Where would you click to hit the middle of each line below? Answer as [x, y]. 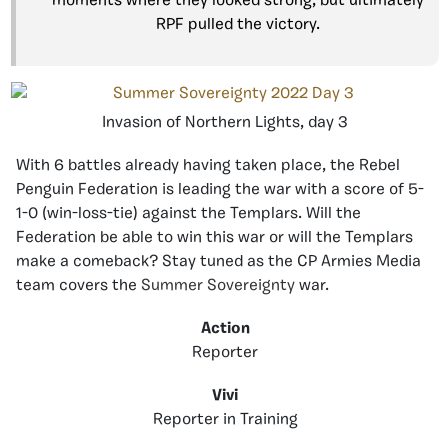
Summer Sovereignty [220, 286]
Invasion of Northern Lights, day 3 [225, 123]
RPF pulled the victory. [237, 25]
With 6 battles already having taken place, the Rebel [208, 166]
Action [225, 329]
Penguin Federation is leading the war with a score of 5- [220, 190]
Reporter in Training [225, 420]
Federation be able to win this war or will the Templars [214, 238]
